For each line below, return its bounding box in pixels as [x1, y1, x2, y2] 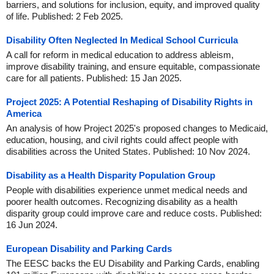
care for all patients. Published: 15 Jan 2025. [6, 73, 182, 83]
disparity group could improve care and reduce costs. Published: [6, 208, 262, 218]
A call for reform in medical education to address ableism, [6, 50, 234, 60]
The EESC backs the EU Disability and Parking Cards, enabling [6, 258, 259, 268]
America [6, 108, 42, 119]
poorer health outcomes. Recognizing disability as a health [6, 196, 237, 207]
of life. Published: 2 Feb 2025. [6, 11, 123, 21]
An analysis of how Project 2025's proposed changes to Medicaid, [6, 123, 268, 133]
